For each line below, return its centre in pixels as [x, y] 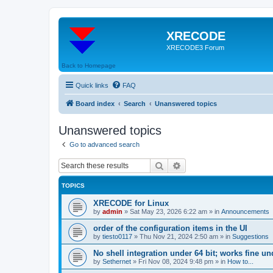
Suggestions [250, 236]
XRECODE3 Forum [195, 48]
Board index [95, 103]
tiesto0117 [117, 236]
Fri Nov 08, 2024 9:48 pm [176, 261]
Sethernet [117, 261]
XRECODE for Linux [131, 203]
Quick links [92, 85]
